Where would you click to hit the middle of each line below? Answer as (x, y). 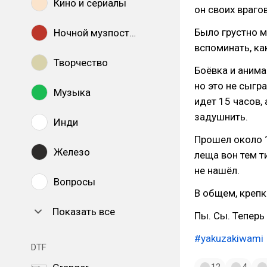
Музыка (72, 92)
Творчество (81, 63)
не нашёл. (217, 170)
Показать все (84, 212)
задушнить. (221, 117)
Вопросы (74, 182)
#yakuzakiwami (229, 238)
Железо (72, 152)
